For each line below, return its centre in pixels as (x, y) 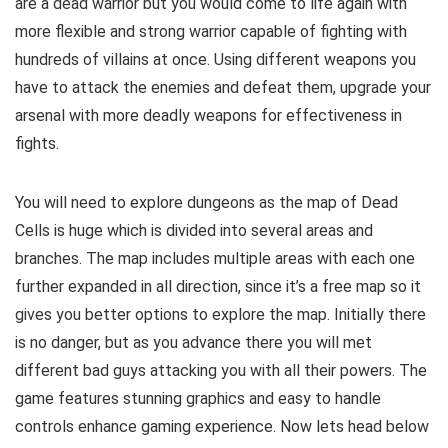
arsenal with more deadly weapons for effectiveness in (208, 115)
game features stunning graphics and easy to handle (198, 398)
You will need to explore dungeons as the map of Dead (206, 202)
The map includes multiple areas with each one (250, 258)
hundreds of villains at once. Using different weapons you (215, 59)
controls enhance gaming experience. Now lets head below (222, 426)
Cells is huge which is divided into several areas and (194, 230)
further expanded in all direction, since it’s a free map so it (218, 286)
